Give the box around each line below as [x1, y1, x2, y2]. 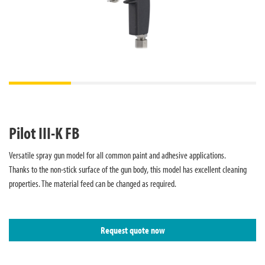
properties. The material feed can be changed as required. [9, 177, 176, 189]
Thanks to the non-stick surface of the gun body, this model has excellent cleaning [9, 163, 247, 175]
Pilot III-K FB [9, 122, 80, 143]
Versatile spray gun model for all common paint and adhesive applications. [9, 149, 226, 161]
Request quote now [100, 224, 165, 236]
